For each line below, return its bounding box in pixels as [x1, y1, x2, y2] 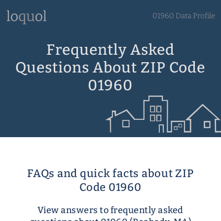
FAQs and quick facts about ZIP [27, 167, 194, 180]
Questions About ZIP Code [15, 58, 206, 76]
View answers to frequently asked [37, 205, 184, 216]
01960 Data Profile [152, 11, 215, 20]
